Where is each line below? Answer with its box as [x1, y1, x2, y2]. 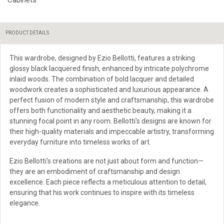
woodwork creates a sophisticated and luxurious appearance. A [9, 85, 208, 93]
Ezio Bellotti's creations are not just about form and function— [9, 156, 203, 165]
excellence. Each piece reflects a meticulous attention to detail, [9, 177, 206, 186]
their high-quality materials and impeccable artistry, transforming [9, 127, 214, 135]
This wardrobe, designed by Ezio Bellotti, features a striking [9, 53, 195, 62]
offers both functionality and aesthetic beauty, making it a [9, 106, 191, 114]
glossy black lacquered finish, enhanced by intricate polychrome [9, 64, 209, 72]
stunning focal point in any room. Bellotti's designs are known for [9, 116, 211, 125]
